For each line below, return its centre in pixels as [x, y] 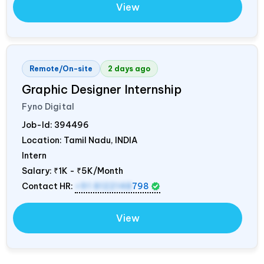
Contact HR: [48, 186]
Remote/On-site [61, 68]
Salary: [38, 171]
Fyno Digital [48, 106]
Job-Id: [38, 125]
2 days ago [129, 68]
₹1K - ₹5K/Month [88, 171]
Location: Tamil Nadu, [68, 140]
